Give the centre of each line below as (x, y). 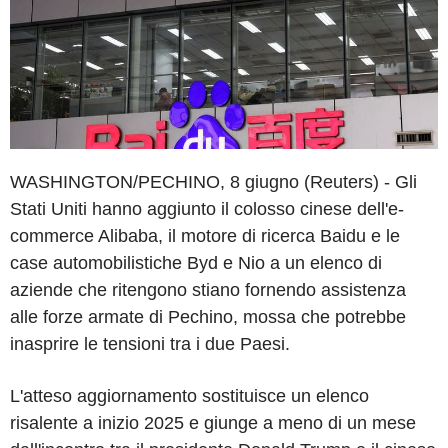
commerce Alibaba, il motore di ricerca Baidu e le (205, 235)
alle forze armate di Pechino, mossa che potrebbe (208, 316)
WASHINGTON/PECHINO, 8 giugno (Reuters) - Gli (213, 181)
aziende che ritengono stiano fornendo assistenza (208, 289)
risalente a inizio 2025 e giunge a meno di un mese (213, 422)
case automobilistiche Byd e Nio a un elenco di (196, 262)
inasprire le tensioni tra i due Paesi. (150, 343)
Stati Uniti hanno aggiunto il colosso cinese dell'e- (207, 208)
